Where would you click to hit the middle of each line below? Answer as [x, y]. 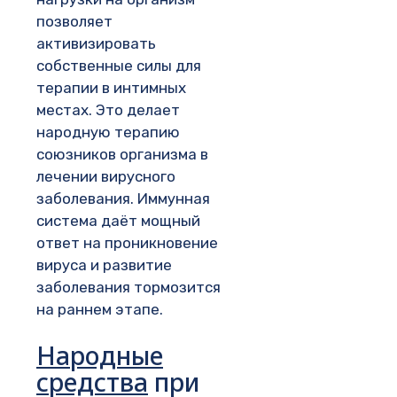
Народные [100, 355]
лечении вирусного [106, 177]
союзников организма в [122, 155]
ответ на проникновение [127, 243]
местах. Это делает [108, 110]
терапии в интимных [111, 88]
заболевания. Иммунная [123, 199]
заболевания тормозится [128, 288]
